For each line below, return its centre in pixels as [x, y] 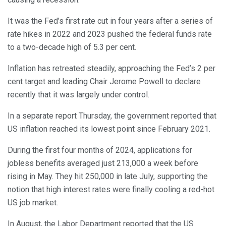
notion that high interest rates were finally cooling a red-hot [111, 190]
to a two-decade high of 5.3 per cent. [72, 47]
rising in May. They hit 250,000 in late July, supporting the [108, 177]
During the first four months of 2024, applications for [100, 150]
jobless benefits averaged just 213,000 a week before [103, 163]
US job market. [33, 203]
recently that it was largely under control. [78, 95]
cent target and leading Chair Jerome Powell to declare [104, 82]
